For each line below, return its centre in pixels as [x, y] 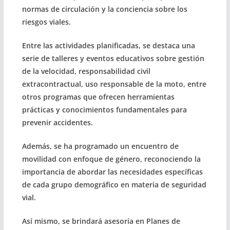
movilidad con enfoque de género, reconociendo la [111, 159]
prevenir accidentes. [57, 122]
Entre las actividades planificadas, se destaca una [108, 45]
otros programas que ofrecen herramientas [98, 97]
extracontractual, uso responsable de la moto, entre [114, 84]
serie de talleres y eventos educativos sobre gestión [113, 58]
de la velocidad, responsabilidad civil [86, 71]
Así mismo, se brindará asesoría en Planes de [101, 221]
